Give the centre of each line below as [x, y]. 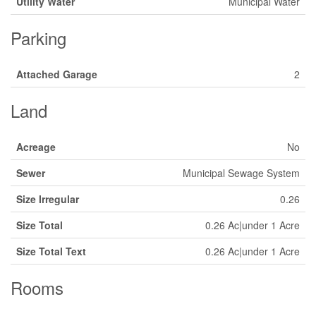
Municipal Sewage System [241, 173]
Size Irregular [48, 199]
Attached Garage [57, 74]
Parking [38, 38]
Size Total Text [51, 251]
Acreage [36, 147]
